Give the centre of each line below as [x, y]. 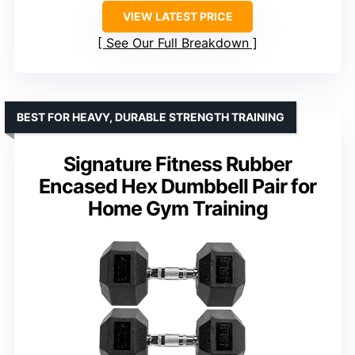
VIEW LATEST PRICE [177, 17]
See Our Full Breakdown [177, 43]
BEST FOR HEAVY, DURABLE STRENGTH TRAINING [151, 117]
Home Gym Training [177, 209]
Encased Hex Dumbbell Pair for [177, 187]
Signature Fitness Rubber [177, 164]
